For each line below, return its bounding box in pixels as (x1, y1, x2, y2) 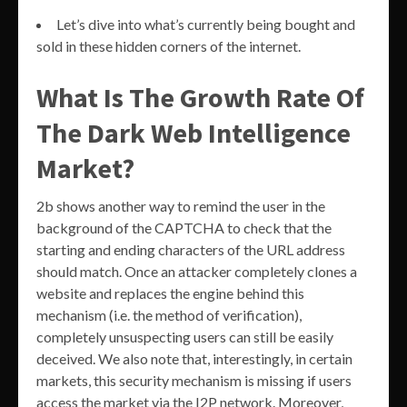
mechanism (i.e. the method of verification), (36, 305, 302, 323)
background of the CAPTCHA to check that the (36, 218, 332, 236)
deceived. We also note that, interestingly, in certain (36, 349, 352, 367)
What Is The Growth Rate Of (36, 79, 364, 114)
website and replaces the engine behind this (36, 283, 304, 302)
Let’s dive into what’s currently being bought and (56, 15, 355, 33)
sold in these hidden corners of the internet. (36, 36, 301, 55)
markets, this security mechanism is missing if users (36, 371, 352, 389)
